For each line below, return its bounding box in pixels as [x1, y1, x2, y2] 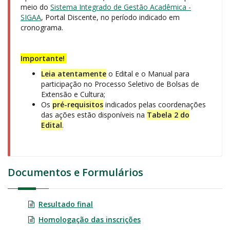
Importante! [21, 53, 67, 63]
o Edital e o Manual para [106, 69, 189, 79]
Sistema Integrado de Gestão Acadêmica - [50, 2, 191, 12]
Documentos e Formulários [8, 165, 143, 179]
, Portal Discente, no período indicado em [41, 12, 180, 22]
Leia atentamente [41, 69, 106, 79]
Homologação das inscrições [39, 215, 141, 224]
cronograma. [21, 23, 63, 32]
